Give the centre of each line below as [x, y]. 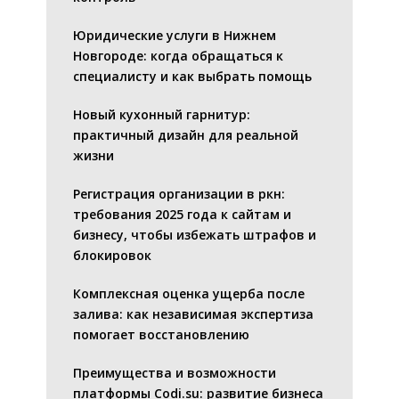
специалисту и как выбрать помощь [192, 77]
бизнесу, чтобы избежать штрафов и [195, 235]
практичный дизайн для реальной [186, 135]
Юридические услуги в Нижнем [175, 36]
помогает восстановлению [161, 335]
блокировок [112, 256]
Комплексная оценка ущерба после [189, 294]
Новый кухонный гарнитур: [162, 115]
